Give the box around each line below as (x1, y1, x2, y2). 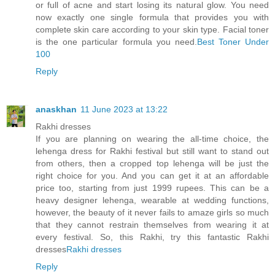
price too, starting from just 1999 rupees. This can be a (36, 182, 269, 193)
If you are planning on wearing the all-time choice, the (36, 133, 269, 144)
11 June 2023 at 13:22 (80, 104, 168, 114)
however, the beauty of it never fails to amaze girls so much (36, 207, 269, 217)
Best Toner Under (196, 36, 269, 47)
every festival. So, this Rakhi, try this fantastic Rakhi (36, 231, 269, 242)
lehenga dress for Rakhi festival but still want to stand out (36, 145, 269, 156)
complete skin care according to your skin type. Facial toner (36, 24, 269, 34)
